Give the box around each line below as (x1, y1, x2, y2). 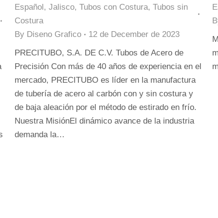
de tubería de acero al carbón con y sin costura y (15, 89, 193, 98)
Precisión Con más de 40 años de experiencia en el (15, 62, 201, 71)
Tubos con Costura (79, 2, 148, 12)
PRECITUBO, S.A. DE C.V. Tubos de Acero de (15, 48, 183, 57)
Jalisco (49, 2, 74, 12)
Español (15, 2, 44, 12)
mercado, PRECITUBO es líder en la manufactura (15, 75, 196, 85)
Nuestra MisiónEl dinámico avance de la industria (15, 116, 194, 126)
